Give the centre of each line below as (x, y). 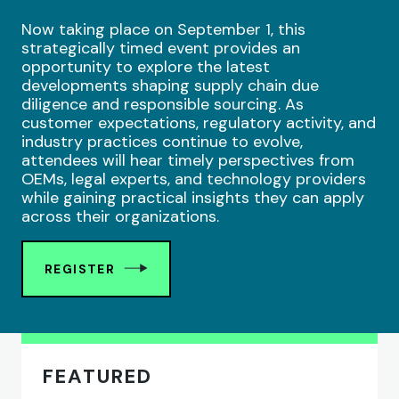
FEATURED (98, 377)
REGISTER (80, 269)
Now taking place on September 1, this (163, 30)
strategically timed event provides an (161, 49)
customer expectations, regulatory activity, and (199, 123)
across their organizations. (120, 217)
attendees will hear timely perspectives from (188, 161)
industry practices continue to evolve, (162, 142)
